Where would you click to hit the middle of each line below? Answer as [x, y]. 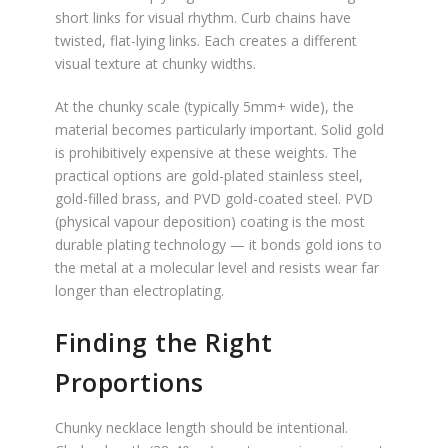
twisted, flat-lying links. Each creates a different [206, 40]
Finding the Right [164, 342]
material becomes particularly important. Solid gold [219, 129]
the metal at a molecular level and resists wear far [217, 267]
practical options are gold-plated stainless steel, [209, 175]
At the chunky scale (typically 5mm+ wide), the [204, 106]
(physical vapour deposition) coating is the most [210, 221]
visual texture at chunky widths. [155, 63]
